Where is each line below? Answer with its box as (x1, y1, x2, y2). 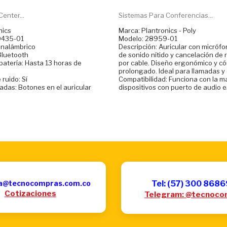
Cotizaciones (4, 188, 56, 198)
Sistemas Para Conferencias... (119, 11, 213, 19)
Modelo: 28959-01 (119, 34, 177, 43)
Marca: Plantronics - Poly (119, 26, 196, 34)
